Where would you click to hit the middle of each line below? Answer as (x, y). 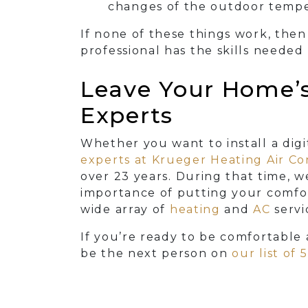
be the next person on (156, 254)
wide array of (125, 210)
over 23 (107, 177)
